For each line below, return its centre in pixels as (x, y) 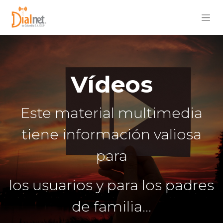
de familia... (111, 206)
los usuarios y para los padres (111, 185)
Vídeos (111, 84)
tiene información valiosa (111, 134)
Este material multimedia (111, 113)
